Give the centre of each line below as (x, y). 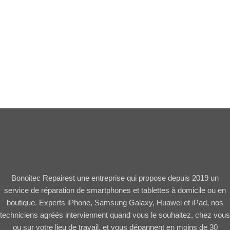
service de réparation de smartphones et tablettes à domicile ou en (115, 191)
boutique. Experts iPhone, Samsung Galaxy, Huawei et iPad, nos (115, 203)
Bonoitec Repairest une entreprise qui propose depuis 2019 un (115, 178)
